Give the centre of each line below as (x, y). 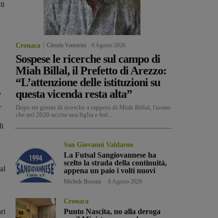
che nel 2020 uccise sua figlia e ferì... (64, 115)
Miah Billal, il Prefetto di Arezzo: (91, 71)
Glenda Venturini (66, 45)
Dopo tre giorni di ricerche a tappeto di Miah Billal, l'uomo (93, 108)
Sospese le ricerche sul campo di (88, 59)
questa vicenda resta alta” (74, 94)
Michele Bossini (83, 182)
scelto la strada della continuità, (116, 163)
